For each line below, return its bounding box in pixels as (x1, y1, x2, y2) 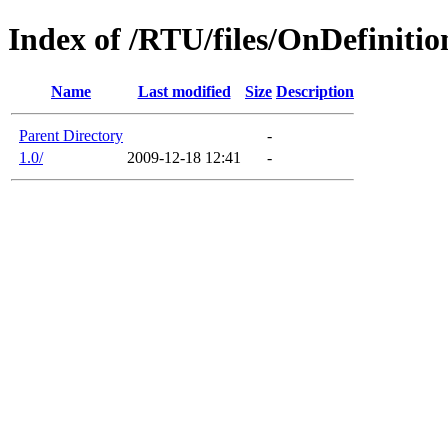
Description (276, 82, 354, 100)
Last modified (137, 82, 231, 100)
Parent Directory (19, 126, 123, 144)
